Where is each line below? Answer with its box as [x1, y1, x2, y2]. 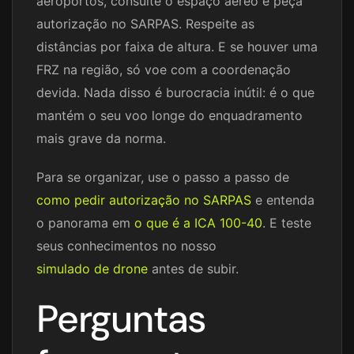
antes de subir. [148, 260, 239, 277]
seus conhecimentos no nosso [36, 237, 217, 254]
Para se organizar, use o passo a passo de [36, 168, 289, 185]
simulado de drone [36, 260, 148, 277]
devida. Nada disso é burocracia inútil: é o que [36, 84, 314, 100]
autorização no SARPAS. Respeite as [36, 15, 254, 32]
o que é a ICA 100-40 [134, 214, 262, 231]
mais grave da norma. [36, 130, 166, 146]
